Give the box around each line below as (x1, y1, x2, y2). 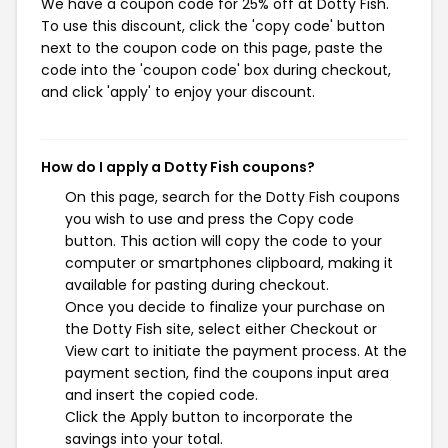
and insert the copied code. (65, 385, 258, 405)
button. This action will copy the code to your (65, 231, 382, 251)
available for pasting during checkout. (65, 275, 329, 295)
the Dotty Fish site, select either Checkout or (65, 319, 377, 339)
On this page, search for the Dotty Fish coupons (65, 187, 400, 207)
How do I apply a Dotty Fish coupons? (41, 157, 315, 177)
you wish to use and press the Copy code (65, 209, 354, 229)
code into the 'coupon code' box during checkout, (41, 60, 391, 80)
